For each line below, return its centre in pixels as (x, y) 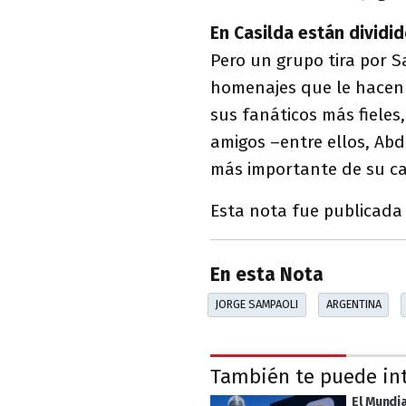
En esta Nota (267, 275)
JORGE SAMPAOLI (257, 304)
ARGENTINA (353, 304)
